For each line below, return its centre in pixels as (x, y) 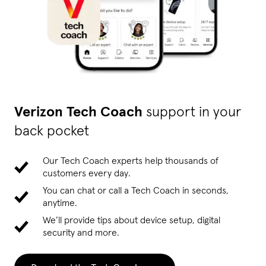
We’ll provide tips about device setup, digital (132, 221)
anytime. (60, 203)
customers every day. (87, 174)
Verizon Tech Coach (80, 113)
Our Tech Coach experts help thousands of (131, 161)
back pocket (52, 132)
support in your (194, 113)
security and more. (81, 233)
